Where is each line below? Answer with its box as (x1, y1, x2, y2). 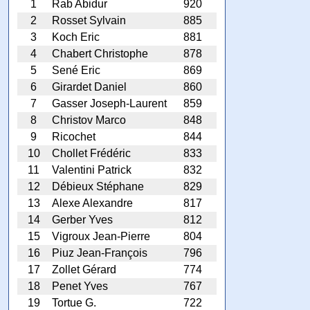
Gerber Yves (52, 213, 113, 226)
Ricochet (52, 130, 95, 143)
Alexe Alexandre (52, 197, 133, 209)
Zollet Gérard (52, 263, 116, 275)
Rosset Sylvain (52, 14, 126, 26)
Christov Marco (52, 113, 126, 126)
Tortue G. (52, 296, 96, 309)
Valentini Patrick (52, 163, 131, 176)
